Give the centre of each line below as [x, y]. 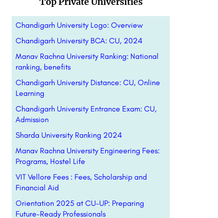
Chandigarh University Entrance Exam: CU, [86, 109]
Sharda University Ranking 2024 [69, 135]
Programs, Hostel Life [50, 161]
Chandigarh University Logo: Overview [79, 25]
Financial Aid [37, 188]
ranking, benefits [43, 67]
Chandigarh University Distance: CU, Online [88, 82]
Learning [30, 93]
